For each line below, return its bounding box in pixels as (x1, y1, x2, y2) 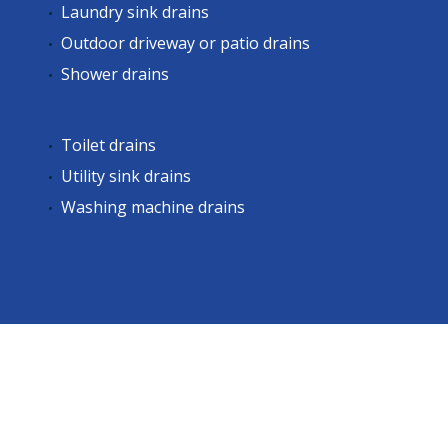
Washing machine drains (61, 196, 245, 219)
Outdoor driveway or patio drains (61, 31, 310, 54)
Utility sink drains (61, 165, 191, 188)
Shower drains (61, 62, 169, 85)
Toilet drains (61, 134, 156, 157)
